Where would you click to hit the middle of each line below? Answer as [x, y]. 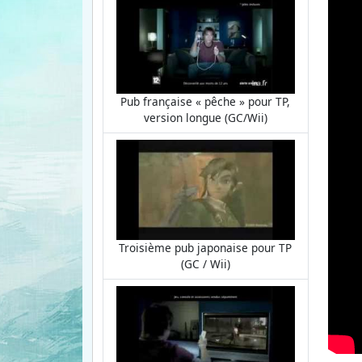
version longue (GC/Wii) [205, 118]
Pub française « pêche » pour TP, [206, 102]
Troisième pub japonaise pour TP [206, 248]
